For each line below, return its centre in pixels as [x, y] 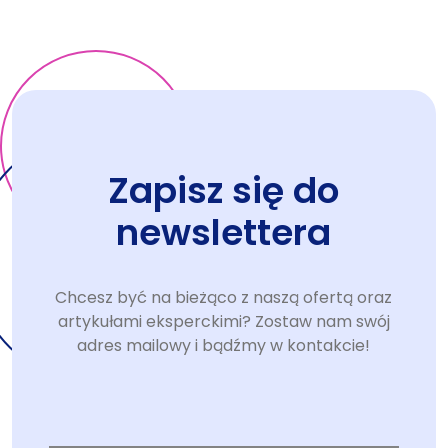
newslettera [224, 232]
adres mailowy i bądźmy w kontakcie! [224, 345]
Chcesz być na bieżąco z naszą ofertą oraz [224, 297]
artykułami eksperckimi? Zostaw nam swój [223, 321]
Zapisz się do [224, 190]
